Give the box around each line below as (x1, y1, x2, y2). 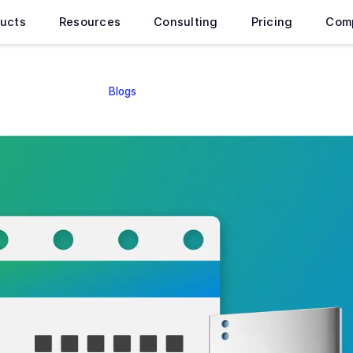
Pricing (251, 15, 293, 29)
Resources (58, 15, 121, 29)
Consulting (154, 15, 218, 29)
